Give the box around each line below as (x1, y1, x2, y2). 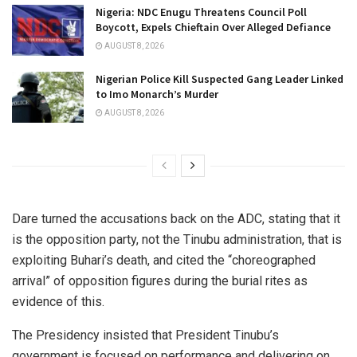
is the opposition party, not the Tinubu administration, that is (12, 232, 342, 248)
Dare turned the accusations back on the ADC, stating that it (12, 211, 340, 227)
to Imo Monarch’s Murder (96, 87, 218, 102)
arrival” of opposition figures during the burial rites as (12, 273, 308, 289)
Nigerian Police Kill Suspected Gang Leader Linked (96, 72, 343, 87)
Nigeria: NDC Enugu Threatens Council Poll (96, 4, 307, 19)
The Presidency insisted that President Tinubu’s (12, 328, 279, 343)
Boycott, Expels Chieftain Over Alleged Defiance (96, 19, 331, 34)
